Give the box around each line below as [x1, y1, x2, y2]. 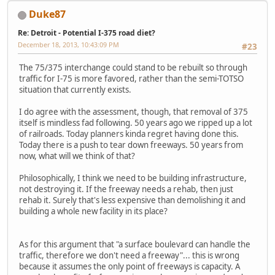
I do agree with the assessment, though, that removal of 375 [19, 106, 248, 118]
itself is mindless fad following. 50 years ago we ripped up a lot [19, 117, 252, 129]
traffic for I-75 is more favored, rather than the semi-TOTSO [19, 73, 244, 85]
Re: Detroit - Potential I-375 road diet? [18, 28, 155, 39]
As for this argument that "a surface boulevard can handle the [19, 239, 250, 250]
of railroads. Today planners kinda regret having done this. [19, 128, 239, 140]
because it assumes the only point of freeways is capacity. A [19, 261, 241, 273]
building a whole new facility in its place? [19, 206, 168, 217]
